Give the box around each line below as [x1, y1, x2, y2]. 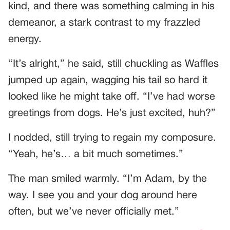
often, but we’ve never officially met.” [8, 207, 179, 217]
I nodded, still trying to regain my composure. [8, 133, 216, 143]
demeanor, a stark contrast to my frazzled [8, 18, 200, 28]
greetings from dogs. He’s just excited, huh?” [8, 109, 216, 119]
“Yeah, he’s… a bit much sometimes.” [8, 150, 183, 160]
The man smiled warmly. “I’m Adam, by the [8, 175, 207, 184]
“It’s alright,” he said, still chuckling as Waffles [8, 60, 219, 69]
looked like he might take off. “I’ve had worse [8, 92, 215, 102]
